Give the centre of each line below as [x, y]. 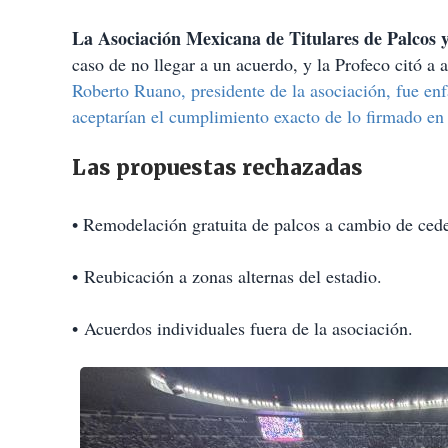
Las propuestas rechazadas [217, 168]
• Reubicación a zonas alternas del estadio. [227, 276]
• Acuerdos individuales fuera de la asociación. [242, 328]
